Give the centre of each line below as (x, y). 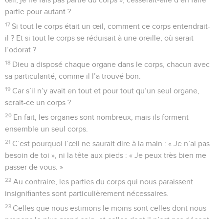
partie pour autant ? (38, 11)
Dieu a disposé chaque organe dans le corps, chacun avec (111, 64)
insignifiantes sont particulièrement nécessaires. (87, 193)
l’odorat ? (21, 50)
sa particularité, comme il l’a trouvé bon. (73, 76)
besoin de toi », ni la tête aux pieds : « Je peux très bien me (106, 155)
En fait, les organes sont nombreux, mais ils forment (101, 117)
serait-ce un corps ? (38, 102)
